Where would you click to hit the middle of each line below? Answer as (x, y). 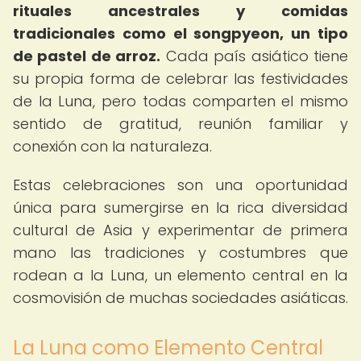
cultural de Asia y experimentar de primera (180, 230)
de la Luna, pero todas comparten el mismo (180, 101)
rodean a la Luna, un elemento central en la (180, 275)
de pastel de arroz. (87, 56)
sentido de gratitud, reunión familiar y (180, 124)
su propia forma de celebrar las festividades (180, 79)
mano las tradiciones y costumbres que (180, 253)
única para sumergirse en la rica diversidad (180, 207)
